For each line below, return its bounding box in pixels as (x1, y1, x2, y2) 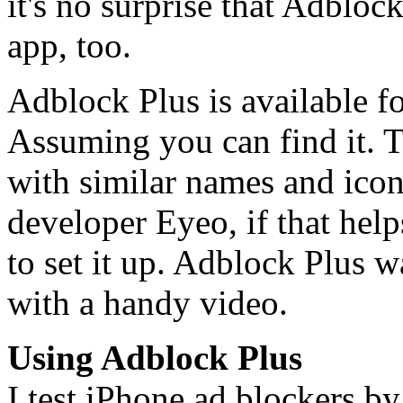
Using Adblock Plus (7, 337, 302, 377)
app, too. (7, 25, 131, 65)
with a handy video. (7, 282, 288, 322)
